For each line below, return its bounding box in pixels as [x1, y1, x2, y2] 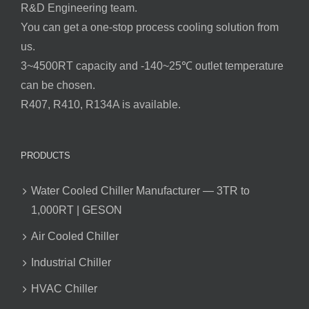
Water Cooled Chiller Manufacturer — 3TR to [31, 185, 250, 197]
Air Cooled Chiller [31, 230, 119, 243]
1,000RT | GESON [31, 204, 122, 217]
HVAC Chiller [31, 283, 97, 295]
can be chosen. [21, 79, 95, 92]
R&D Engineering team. [21, 2, 137, 14]
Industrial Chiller [31, 257, 111, 269]
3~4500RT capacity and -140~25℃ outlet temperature [21, 60, 283, 72]
